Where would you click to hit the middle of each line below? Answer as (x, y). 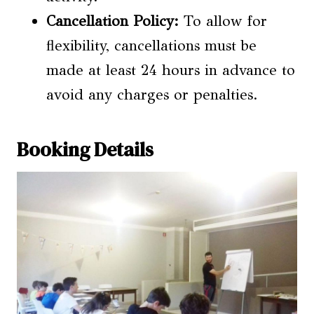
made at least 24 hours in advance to (171, 70)
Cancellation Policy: (112, 21)
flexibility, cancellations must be (151, 45)
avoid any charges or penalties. (152, 94)
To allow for (223, 21)
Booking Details (85, 149)
